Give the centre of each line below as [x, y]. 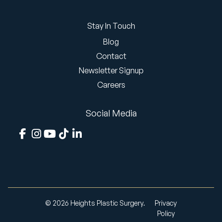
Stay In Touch [111, 26]
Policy [166, 213]
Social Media [111, 113]
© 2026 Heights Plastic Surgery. [95, 203]
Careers [111, 85]
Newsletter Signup [111, 70]
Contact [111, 56]
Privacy [166, 203]
